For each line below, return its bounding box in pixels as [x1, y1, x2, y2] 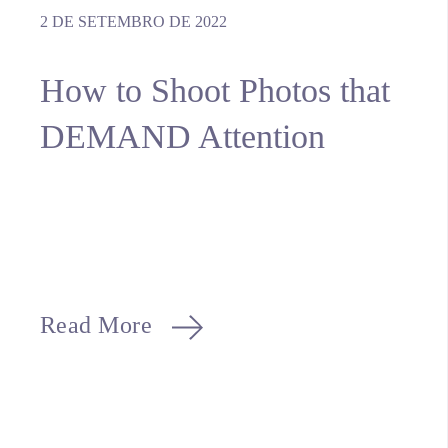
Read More [39, 311, 153, 338]
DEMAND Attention [39, 117, 325, 155]
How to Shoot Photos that [39, 71, 390, 109]
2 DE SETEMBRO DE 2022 [39, 12, 227, 30]
